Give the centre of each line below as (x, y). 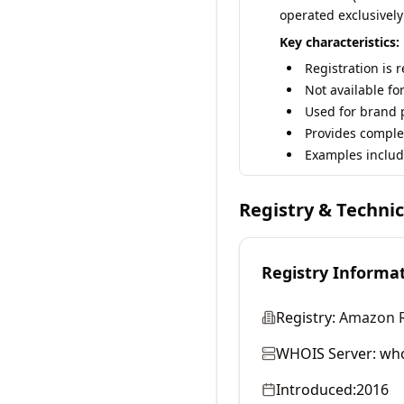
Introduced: (316, 390)
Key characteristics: (340, 42)
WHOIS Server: (326, 353)
